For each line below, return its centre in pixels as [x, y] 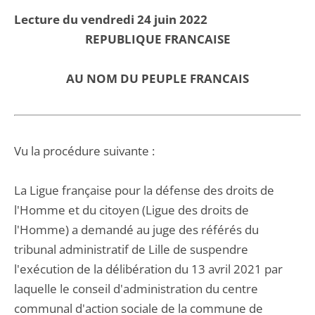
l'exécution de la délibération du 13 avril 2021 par [148, 269]
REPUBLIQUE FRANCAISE [157, 39]
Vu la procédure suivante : [84, 151]
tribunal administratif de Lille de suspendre [131, 249]
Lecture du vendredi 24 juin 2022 [111, 19]
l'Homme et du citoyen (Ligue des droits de [131, 210]
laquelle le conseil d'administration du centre [136, 289]
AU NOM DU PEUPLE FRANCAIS [157, 78]
